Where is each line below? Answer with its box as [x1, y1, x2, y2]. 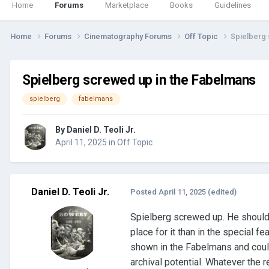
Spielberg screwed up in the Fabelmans [22, 71, 256, 88]
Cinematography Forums [84, 31, 174, 41]
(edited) [208, 187, 237, 197]
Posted [130, 187, 159, 197]
